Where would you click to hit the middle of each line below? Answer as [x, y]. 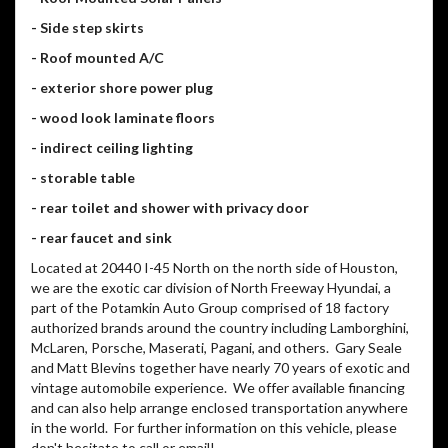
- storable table [83, 178]
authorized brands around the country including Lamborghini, [220, 328]
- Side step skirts [87, 28]
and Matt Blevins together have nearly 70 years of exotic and [220, 368]
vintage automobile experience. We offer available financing [218, 388]
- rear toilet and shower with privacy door [170, 208]
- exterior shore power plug [122, 88]
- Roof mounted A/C [97, 58]
